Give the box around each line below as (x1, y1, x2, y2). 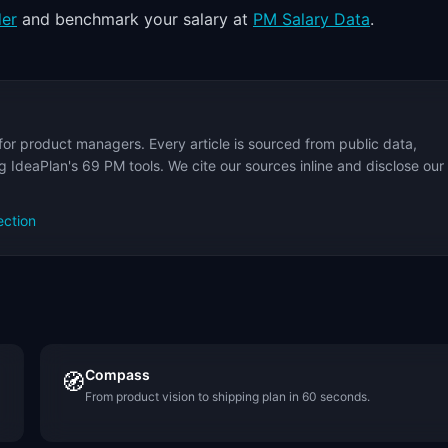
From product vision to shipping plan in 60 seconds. (85, 389, 370, 404)
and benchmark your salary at (17, 9, 253, 29)
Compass (85, 366, 150, 383)
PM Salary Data (253, 9, 370, 29)
